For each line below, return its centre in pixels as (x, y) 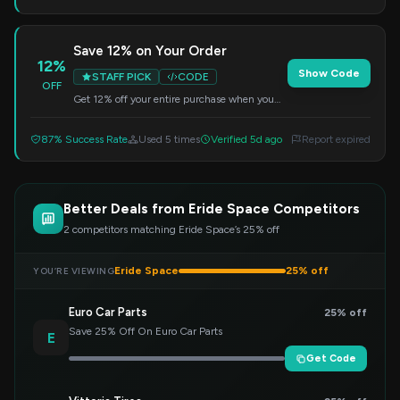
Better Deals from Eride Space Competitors (212, 209)
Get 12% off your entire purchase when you (174, 99)
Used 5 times (169, 139)
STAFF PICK (121, 77)
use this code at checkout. (133, 113)
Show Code (329, 73)
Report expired (336, 139)
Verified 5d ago (246, 139)
